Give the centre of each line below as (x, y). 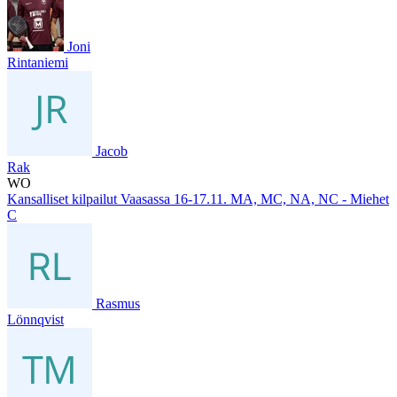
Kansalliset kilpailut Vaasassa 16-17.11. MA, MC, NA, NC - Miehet (198, 198)
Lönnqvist (35, 319)
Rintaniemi (38, 62)
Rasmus (118, 303)
